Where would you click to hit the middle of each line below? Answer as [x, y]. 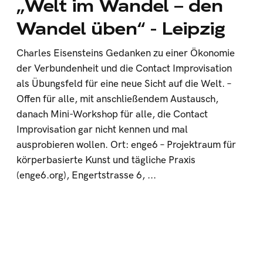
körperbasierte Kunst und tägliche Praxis [106, 160]
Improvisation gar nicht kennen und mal [102, 130]
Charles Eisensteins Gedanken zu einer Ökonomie [126, 53]
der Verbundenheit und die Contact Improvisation [124, 69]
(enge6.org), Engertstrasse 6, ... [87, 176]
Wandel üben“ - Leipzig [121, 28]
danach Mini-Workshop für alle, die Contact [112, 114]
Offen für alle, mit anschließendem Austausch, [118, 99]
